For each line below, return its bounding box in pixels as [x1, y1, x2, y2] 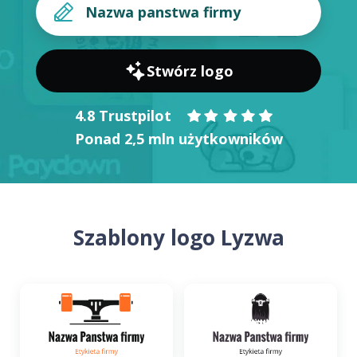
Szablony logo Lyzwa [73, 223, 284, 252]
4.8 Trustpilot [74, 105, 171, 125]
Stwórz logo [146, 61, 233, 80]
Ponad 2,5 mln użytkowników [74, 129, 283, 148]
